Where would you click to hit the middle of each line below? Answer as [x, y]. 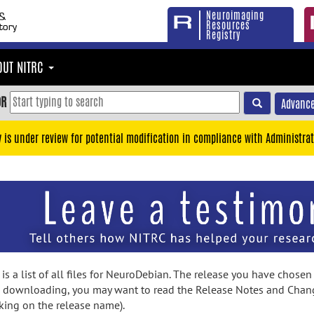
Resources [228, 25]
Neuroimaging [235, 15]
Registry [223, 35]
